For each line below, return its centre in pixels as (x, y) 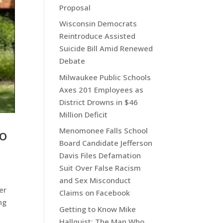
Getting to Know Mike (98, 209)
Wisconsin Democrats (98, 24)
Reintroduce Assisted (98, 36)
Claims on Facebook (95, 193)
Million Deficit (84, 114)
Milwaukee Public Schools (105, 77)
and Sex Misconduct (95, 180)
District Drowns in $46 (99, 102)
